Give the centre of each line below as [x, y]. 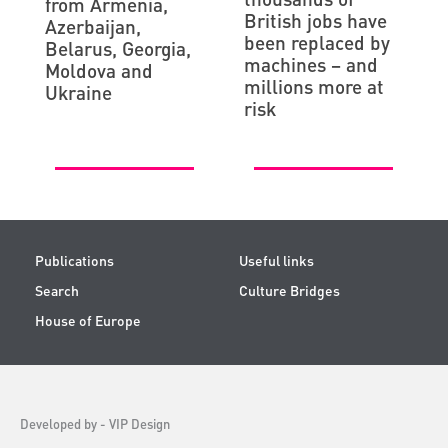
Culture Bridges [289, 290]
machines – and [311, 64]
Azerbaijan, [93, 26]
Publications [74, 260]
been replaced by [317, 42]
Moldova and [99, 70]
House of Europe [88, 320]
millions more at [314, 86]
